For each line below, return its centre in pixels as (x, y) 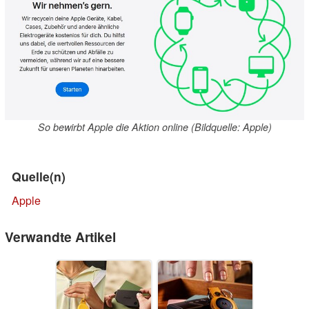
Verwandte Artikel (60, 237)
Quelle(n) (39, 177)
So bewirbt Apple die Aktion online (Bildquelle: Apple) (154, 127)
